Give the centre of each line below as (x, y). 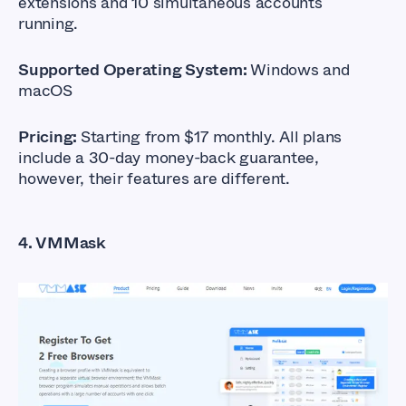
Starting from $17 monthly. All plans (211, 137)
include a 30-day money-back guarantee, (169, 158)
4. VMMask (62, 243)
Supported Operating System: (135, 70)
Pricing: (49, 137)
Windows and (300, 70)
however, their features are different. (154, 179)
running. (50, 24)
